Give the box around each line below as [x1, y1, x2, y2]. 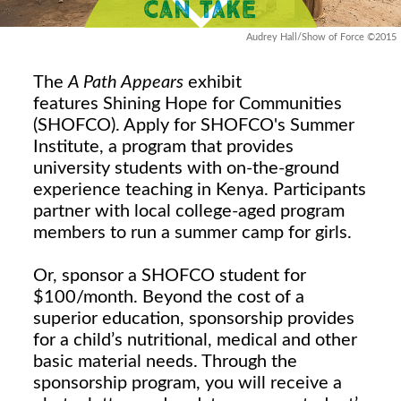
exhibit [187, 73, 242, 91]
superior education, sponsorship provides [32, 309, 354, 328]
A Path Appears [67, 73, 188, 91]
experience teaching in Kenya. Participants [32, 180, 366, 199]
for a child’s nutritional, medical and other [32, 330, 357, 349]
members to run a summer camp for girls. [32, 223, 352, 242]
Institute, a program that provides [32, 137, 294, 156]
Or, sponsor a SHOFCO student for [32, 266, 306, 285]
